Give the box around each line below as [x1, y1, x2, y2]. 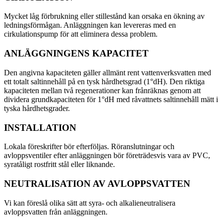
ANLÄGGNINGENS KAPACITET [4, 48, 149, 59]
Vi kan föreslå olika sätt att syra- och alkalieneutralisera [4, 198, 175, 207]
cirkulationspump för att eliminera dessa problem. [4, 30, 158, 39]
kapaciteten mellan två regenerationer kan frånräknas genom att [4, 86, 201, 95]
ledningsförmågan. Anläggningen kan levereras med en [4, 21, 176, 30]
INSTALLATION [4, 122, 76, 133]
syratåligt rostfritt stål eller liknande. [4, 160, 115, 169]
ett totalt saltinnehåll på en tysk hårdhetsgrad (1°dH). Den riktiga [4, 77, 205, 86]
